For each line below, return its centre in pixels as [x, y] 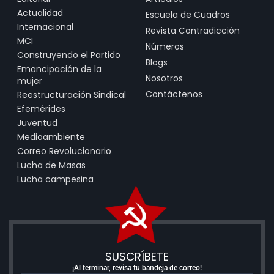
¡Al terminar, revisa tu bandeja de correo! [137, 268]
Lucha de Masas [51, 165]
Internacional [45, 27]
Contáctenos [174, 94]
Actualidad [40, 13]
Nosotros [164, 78]
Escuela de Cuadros [188, 14]
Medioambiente [51, 137]
